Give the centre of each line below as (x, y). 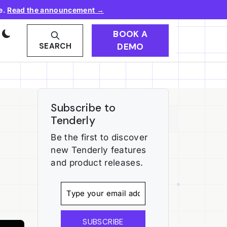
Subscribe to (83, 108)
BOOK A (130, 34)
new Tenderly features (99, 150)
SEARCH (55, 46)
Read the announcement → (56, 10)
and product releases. (97, 163)
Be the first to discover (99, 137)
